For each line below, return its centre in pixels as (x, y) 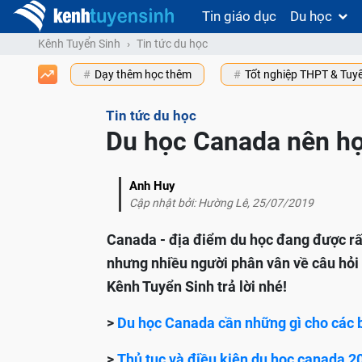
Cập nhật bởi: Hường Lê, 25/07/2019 (221, 203)
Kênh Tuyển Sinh (79, 44)
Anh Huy (152, 186)
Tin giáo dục (239, 16)
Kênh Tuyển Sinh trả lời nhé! (197, 287)
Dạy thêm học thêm (143, 75)
